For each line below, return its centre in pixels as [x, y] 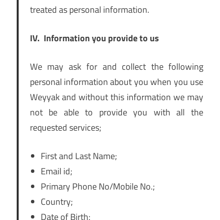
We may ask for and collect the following [116, 67]
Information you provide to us [101, 38]
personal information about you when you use [116, 82]
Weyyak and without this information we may [116, 97]
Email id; [56, 171]
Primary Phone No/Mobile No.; [98, 187]
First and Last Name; [79, 156]
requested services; [65, 128]
